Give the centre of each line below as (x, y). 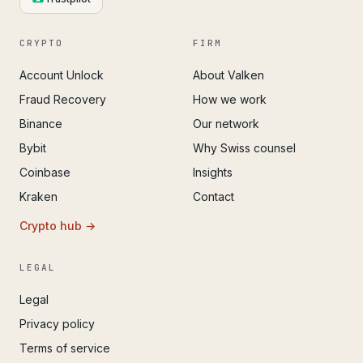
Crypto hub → (58, 225)
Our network (226, 123)
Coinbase (45, 172)
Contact (214, 196)
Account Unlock (62, 75)
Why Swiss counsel (244, 147)
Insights (213, 172)
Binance (41, 123)
